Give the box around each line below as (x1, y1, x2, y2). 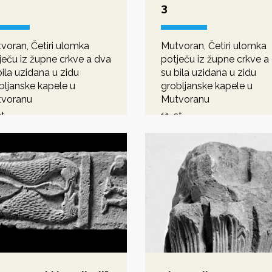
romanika (161, 123, 202, 135)
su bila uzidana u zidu (161, 66, 256, 78)
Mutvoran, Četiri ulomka (161, 39, 267, 52)
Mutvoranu (161, 93, 209, 105)
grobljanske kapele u (161, 80, 253, 92)
